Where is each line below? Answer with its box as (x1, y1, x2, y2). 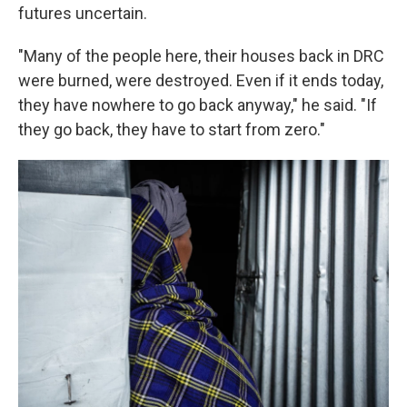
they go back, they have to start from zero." (18, 120, 325, 139)
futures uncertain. (18, 4, 147, 23)
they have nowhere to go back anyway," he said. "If (18, 95, 377, 114)
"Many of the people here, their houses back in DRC (18, 46, 384, 65)
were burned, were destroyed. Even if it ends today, (18, 71, 383, 90)
